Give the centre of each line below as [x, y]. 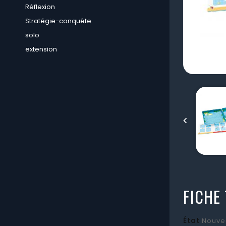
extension [41, 49]
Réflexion [40, 7]
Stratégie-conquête [58, 21]
